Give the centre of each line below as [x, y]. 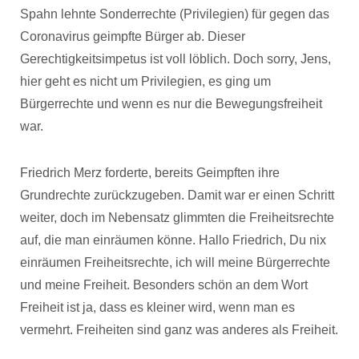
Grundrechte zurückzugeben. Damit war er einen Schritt [177, 195]
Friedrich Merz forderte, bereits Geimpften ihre [150, 173]
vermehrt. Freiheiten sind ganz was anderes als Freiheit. [179, 330]
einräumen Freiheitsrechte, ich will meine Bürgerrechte [175, 262]
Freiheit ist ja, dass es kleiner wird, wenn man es [157, 307]
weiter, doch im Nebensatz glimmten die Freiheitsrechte [177, 218]
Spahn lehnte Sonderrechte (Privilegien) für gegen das [175, 14]
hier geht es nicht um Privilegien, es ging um [145, 81]
